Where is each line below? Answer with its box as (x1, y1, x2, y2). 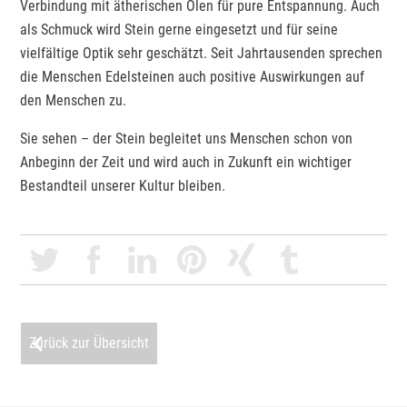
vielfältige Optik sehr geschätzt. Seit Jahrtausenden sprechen (20, 45, 383, 63)
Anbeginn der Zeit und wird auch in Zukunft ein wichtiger (20, 154, 352, 172)
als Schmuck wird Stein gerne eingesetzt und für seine (20, 21, 339, 39)
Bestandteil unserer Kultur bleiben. (20, 177, 226, 195)
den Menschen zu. (20, 92, 127, 110)
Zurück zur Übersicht (29, 334, 150, 352)
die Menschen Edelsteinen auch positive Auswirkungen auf (20, 68, 365, 86)
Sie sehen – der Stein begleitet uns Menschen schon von (20, 130, 353, 148)
